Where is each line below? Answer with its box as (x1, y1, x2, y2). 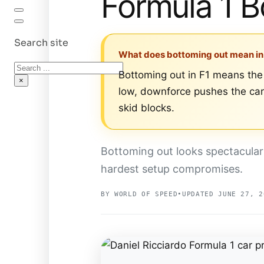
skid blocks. (118, 102, 174, 114)
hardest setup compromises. (101, 163, 243, 176)
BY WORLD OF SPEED (101, 190, 178, 199)
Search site (14, 37, 68, 49)
